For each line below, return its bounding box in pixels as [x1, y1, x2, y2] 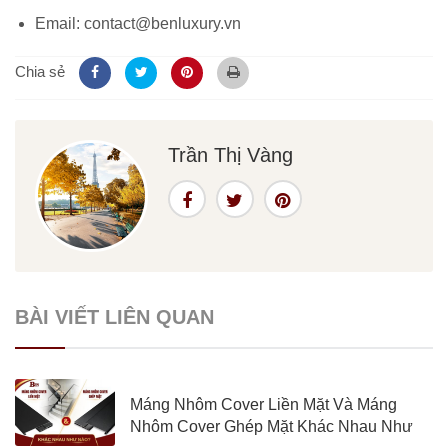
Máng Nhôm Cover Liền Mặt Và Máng [130, 396, 397, 414]
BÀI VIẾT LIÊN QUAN [15, 306, 214, 329]
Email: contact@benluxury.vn [35, 14, 245, 32]
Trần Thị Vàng [167, 143, 293, 166]
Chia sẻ [15, 62, 65, 80]
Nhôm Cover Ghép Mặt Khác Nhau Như [130, 418, 413, 436]
